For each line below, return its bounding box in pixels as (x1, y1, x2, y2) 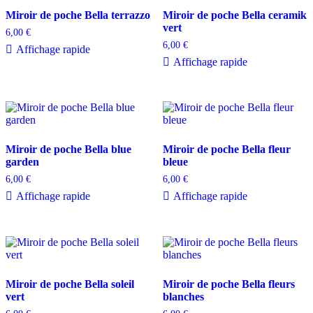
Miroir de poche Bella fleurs (162, 278, 295, 291)
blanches (162, 291, 204, 303)
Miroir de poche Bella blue (6, 143, 131, 156)
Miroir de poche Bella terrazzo (6, 8, 150, 21)
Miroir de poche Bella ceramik (162, 8, 307, 21)
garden (6, 156, 39, 168)
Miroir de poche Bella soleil (6, 278, 134, 291)
